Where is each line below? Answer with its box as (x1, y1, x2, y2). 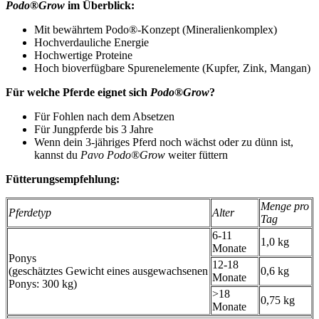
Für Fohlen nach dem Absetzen (34, 110, 174, 122)
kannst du (34, 148, 80, 161)
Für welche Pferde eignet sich (6, 85, 150, 98)
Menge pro (261, 199, 309, 212)
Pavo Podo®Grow (80, 148, 165, 161)
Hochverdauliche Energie (34, 36, 149, 48)
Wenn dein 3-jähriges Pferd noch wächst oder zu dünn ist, (34, 135, 293, 148)
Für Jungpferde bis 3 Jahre (34, 122, 158, 135)
